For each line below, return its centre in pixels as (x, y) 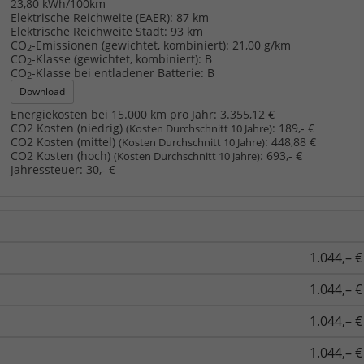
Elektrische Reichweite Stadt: (89, 31)
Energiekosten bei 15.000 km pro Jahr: (113, 114)
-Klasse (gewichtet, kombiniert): (116, 58)
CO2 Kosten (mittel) (64, 141)
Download (42, 91)
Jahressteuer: (46, 169)
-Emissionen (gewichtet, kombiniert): (130, 45)
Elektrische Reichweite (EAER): (91, 17)
